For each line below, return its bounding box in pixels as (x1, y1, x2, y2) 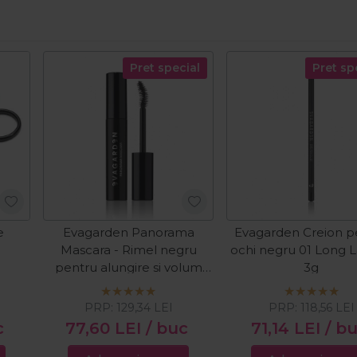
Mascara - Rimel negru (60, 242, 197, 258)
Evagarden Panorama (62, 225, 194, 241)
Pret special (129, 60, 200, 75)
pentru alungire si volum (54, 260, 202, 276)
